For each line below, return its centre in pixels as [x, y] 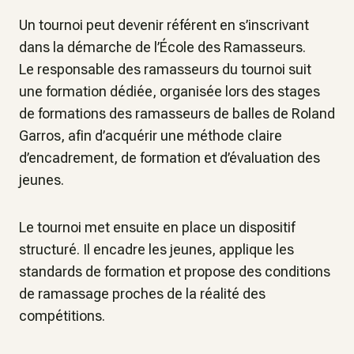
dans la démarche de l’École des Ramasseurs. [162, 47]
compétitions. [62, 316]
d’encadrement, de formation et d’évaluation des [169, 158]
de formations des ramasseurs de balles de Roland [177, 113]
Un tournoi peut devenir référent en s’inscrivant [164, 25]
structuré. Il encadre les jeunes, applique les [156, 249]
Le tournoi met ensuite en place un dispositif [157, 227]
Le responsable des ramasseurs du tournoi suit [165, 69]
